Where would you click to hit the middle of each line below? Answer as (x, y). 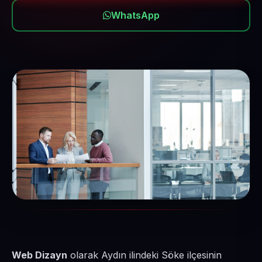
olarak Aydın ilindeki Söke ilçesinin (144, 255)
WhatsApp (135, 15)
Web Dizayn (39, 255)
